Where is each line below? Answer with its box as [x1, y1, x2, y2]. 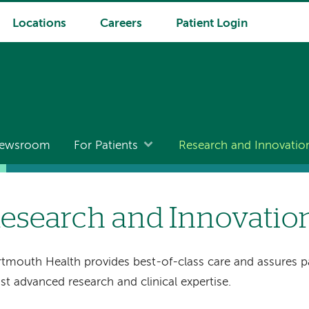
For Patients [74, 140, 139, 152]
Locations [12, 18, 66, 30]
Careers [99, 18, 142, 30]
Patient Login [175, 18, 248, 30]
